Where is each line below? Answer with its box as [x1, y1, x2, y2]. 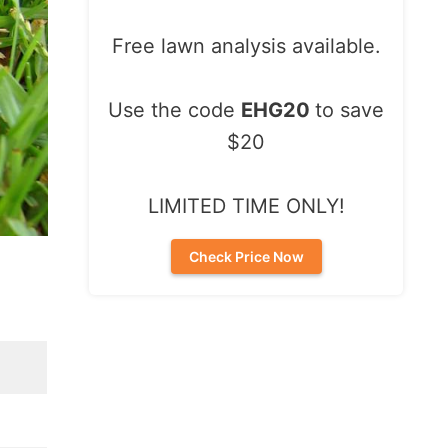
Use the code [108, 98, 241, 122]
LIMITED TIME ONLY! [147, 194, 345, 218]
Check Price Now [188, 248, 304, 265]
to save [315, 98, 384, 122]
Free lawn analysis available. [111, 34, 381, 58]
